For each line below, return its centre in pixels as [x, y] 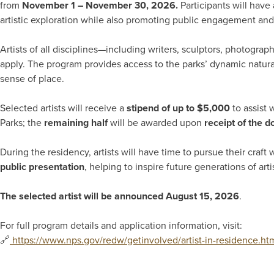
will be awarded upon [156, 123]
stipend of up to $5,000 [178, 109]
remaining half [76, 123]
